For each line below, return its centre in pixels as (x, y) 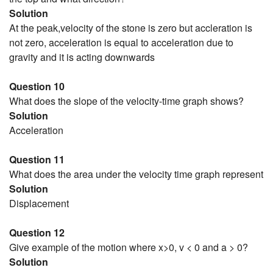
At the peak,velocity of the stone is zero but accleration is (131, 28)
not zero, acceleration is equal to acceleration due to (121, 43)
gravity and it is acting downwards (82, 57)
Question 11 (37, 160)
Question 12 (37, 233)
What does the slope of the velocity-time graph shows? (126, 101)
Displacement (39, 204)
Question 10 (37, 87)
